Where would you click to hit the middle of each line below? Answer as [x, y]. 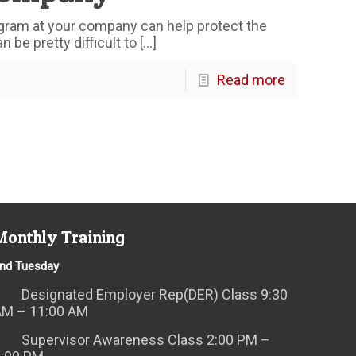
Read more [251, 80]
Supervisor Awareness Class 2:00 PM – [146, 339]
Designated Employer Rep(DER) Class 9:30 [155, 294]
